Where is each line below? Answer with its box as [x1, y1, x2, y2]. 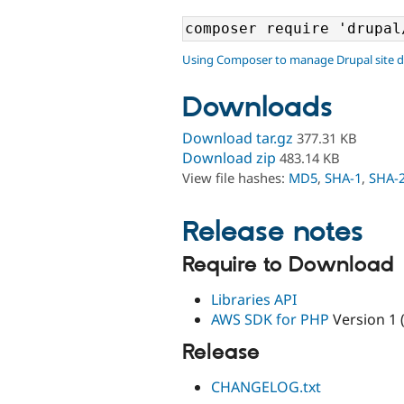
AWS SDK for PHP [211, 309, 329, 330]
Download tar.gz [182, 128, 293, 149]
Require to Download [182, 251, 394, 279]
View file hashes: [182, 169, 289, 188]
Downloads [182, 90, 333, 127]
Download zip [182, 148, 276, 169]
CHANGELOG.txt [211, 377, 321, 397]
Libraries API [211, 289, 297, 310]
